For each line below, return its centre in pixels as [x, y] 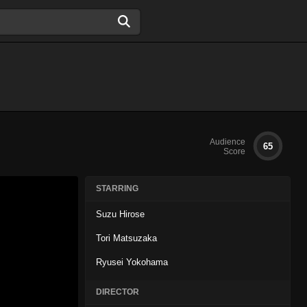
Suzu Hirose [120, 214]
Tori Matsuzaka [126, 238]
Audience [228, 142]
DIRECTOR [118, 292]
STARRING [117, 188]
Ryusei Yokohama [132, 262]
